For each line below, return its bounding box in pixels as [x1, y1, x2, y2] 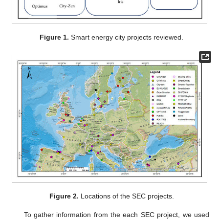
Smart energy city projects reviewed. [69, 33, 184, 42]
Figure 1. [40, 33, 69, 42]
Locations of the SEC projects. [78, 192, 174, 200]
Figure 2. [49, 192, 79, 200]
